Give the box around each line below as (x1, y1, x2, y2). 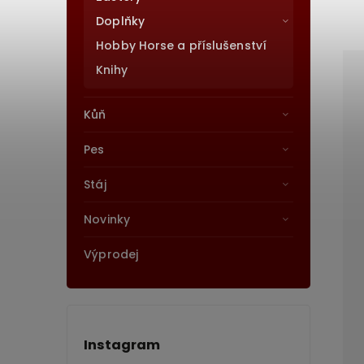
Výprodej (84, 246, 139, 262)
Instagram (84, 336, 161, 355)
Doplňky (96, 13, 145, 29)
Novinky (84, 211, 130, 227)
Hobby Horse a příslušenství (96, 37, 266, 54)
